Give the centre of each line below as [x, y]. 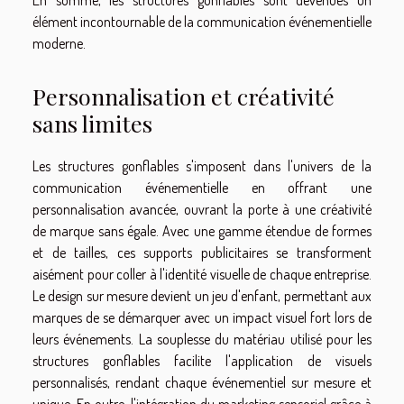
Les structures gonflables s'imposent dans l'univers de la [202, 165]
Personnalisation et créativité [184, 96]
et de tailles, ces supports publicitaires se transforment [202, 252]
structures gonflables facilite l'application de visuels [202, 360]
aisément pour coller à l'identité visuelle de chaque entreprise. [202, 274]
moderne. [59, 44]
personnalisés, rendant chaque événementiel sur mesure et [202, 382]
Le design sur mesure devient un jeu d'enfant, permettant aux [202, 295]
